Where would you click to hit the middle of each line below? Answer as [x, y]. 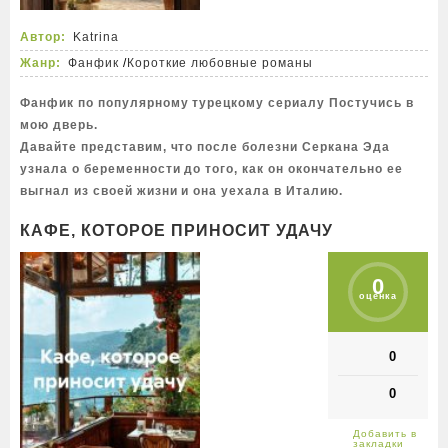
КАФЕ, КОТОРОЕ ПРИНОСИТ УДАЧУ [177, 230]
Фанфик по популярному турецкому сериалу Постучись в [217, 103]
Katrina [95, 37]
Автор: [43, 37]
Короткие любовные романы [220, 63]
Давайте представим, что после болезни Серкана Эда [205, 147]
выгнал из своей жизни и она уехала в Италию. [181, 191]
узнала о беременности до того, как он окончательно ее [211, 169]
